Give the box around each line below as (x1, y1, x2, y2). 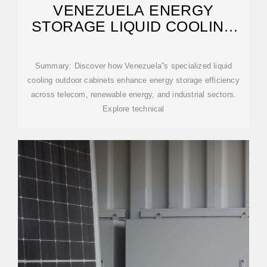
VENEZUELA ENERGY (53, 2, 214, 18)
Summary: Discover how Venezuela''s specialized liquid (35, 61, 232, 70)
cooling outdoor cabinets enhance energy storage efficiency (27, 76, 240, 85)
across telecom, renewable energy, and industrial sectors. (30, 90, 237, 99)
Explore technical (103, 104, 164, 113)
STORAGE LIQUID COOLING (32, 18, 235, 35)
